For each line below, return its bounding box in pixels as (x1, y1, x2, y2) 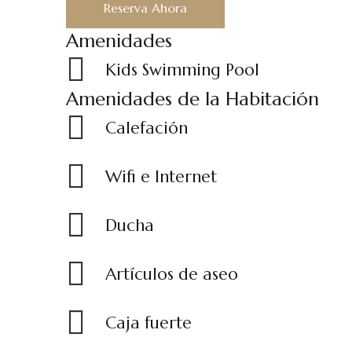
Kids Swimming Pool (105, 60, 259, 80)
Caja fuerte (105, 313, 192, 333)
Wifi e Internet (105, 167, 217, 187)
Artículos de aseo (105, 264, 238, 284)
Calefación (105, 118, 188, 138)
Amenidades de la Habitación (66, 87, 319, 111)
